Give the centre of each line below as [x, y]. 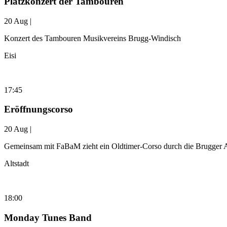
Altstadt [16, 163]
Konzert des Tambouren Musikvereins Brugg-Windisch [92, 38]
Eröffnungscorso [39, 109]
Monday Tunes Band [48, 217]
